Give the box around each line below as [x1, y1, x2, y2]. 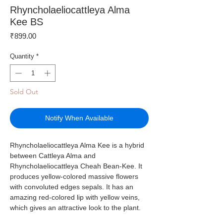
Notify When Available [45, 114, 113, 122]
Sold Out [10, 87, 38, 97]
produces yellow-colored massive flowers [10, 172, 138, 181]
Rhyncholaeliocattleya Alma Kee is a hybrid [10, 141, 144, 150]
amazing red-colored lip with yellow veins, [10, 193, 140, 202]
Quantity [10, 52, 34, 60]
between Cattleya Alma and [10, 152, 96, 160]
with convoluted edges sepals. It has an [10, 183, 133, 191]
